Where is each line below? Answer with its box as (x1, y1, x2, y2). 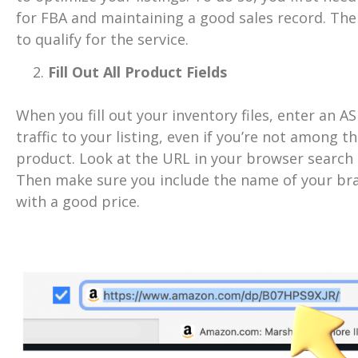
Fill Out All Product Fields (48, 62, 227, 82)
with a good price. (16, 192, 140, 212)
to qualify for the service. (16, 29, 189, 49)
